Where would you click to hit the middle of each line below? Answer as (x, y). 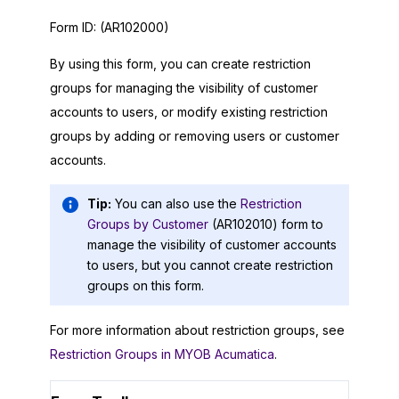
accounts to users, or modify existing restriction (189, 111)
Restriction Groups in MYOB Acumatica (162, 354)
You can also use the (178, 204)
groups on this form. (146, 286)
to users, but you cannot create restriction (210, 265)
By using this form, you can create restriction (180, 63)
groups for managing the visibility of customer (184, 87)
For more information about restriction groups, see (197, 330)
